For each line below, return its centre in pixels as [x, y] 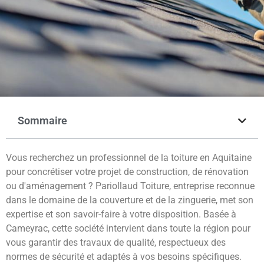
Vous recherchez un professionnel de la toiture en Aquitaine [129, 158]
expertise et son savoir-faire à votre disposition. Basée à [121, 214]
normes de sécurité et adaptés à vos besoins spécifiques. [124, 257]
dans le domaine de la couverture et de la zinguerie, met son [130, 200]
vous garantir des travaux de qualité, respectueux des [116, 243]
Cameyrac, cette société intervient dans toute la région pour [128, 229]
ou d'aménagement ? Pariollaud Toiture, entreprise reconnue [130, 186]
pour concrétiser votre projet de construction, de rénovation [127, 172]
